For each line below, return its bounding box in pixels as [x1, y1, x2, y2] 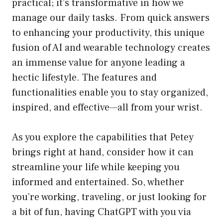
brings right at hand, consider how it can [12, 146, 194, 159]
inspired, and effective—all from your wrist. [12, 101, 203, 114]
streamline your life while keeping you [12, 161, 180, 174]
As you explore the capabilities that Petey [12, 131, 194, 144]
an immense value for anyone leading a [12, 56, 185, 70]
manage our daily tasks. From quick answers [12, 11, 210, 25]
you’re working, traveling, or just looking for [12, 191, 207, 204]
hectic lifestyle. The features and [12, 71, 157, 85]
